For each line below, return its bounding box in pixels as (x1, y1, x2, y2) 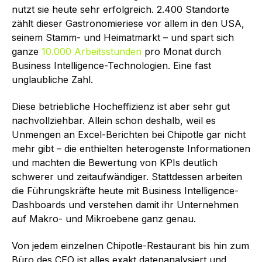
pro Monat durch (142, 45, 221, 57)
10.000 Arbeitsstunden (42, 45, 142, 57)
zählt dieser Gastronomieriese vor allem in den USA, (12, 17, 244, 29)
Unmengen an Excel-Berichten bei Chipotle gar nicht (12, 129, 246, 141)
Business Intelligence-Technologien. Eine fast (12, 59, 211, 71)
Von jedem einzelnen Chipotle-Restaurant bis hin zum (12, 240, 249, 252)
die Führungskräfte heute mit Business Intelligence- (12, 185, 239, 197)
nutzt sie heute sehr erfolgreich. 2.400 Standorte (12, 3, 229, 15)
